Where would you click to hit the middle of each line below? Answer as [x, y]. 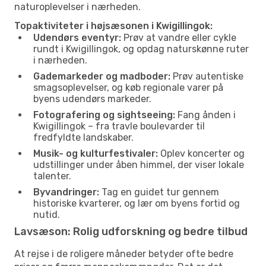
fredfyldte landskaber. [83, 137]
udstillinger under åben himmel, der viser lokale [139, 164]
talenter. [52, 176]
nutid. [47, 214]
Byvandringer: [66, 192]
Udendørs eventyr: [77, 37]
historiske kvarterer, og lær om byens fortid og [137, 203]
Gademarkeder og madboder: [102, 76]
